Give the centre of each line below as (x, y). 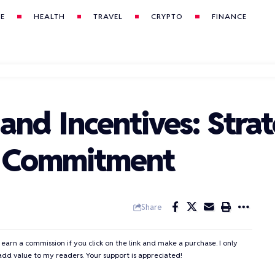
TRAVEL (108, 16)
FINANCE (229, 16)
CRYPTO (167, 16)
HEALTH (49, 16)
